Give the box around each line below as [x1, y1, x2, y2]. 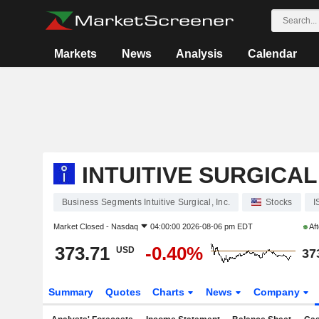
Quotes [105, 286, 141, 298]
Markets [54, 48, 98, 60]
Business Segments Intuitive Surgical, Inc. [61, 197, 230, 207]
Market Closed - [53, 222, 111, 231]
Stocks [266, 197, 293, 207]
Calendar [247, 48, 297, 60]
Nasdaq [110, 222, 138, 231]
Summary [48, 286, 93, 298]
